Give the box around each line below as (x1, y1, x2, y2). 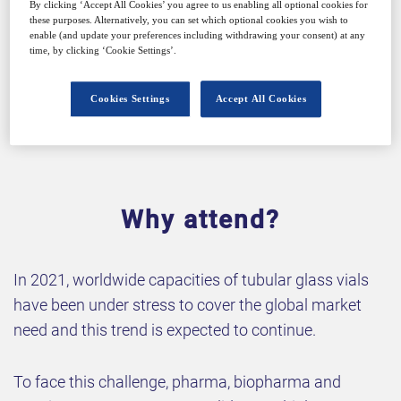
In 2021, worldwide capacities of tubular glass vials (13, 269, 369, 289)
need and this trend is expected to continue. (13, 320, 316, 339)
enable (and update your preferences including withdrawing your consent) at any (30, 30, 366, 41)
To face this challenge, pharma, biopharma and (13, 371, 341, 391)
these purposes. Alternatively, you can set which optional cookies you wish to (30, 14, 349, 26)
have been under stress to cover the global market (13, 294, 362, 314)
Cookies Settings (90, 93, 170, 105)
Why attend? (121, 204, 280, 235)
